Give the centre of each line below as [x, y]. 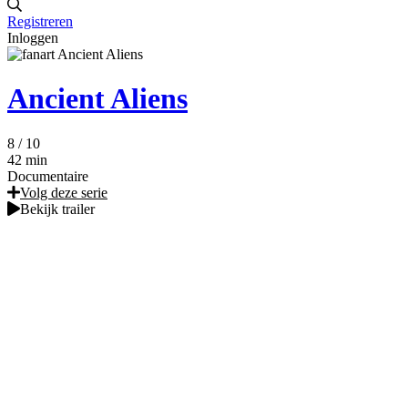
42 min [27, 159]
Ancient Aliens [97, 99]
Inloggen [33, 37]
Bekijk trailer [57, 209]
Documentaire [48, 176]
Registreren [40, 21]
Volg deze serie [64, 192]
